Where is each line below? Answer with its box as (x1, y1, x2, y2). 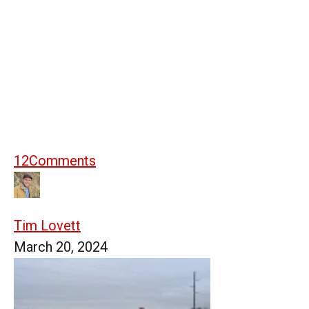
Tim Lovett (14, 217, 81, 234)
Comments (29, 152, 96, 169)
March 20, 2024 (14, 238, 108, 255)
